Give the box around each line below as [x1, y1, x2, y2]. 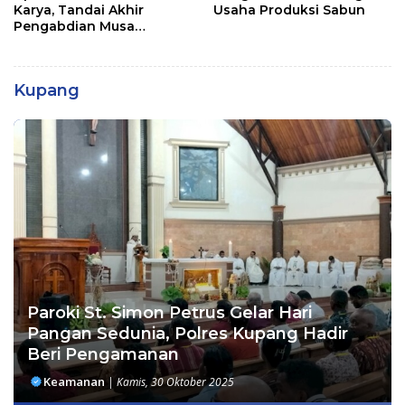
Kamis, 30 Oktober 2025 [117, 374, 234, 391]
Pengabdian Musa [14, 18, 135, 35]
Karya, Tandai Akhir [14, 2, 144, 19]
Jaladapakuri [14, 34, 99, 52]
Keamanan [43, 373, 105, 391]
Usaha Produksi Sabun [213, 2, 365, 19]
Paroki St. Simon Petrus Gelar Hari [27, 303, 312, 324]
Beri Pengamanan [27, 344, 179, 365]
